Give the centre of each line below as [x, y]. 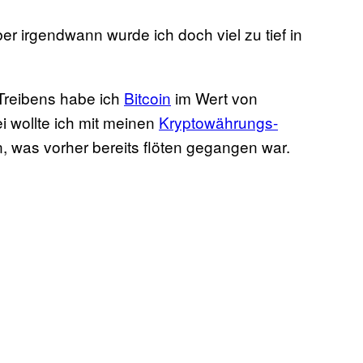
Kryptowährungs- [218, 122]
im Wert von [214, 98]
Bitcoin [147, 98]
